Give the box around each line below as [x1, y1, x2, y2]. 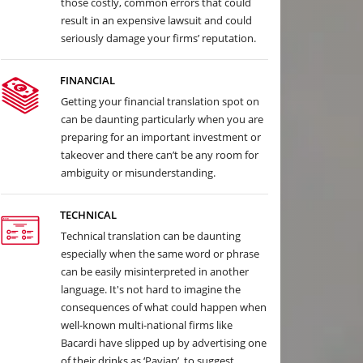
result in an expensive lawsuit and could [61, 13, 252, 28]
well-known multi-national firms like [61, 318, 233, 332]
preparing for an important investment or [61, 130, 261, 144]
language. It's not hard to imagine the [61, 282, 241, 297]
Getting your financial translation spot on [61, 94, 259, 109]
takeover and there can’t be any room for [61, 147, 258, 162]
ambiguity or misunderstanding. [61, 165, 216, 180]
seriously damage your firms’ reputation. [61, 31, 256, 45]
